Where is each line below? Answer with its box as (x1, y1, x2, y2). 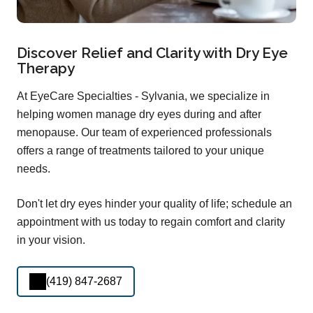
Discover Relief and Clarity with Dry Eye (17, 43, 288, 61)
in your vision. (17, 233, 85, 246)
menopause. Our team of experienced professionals (17, 126, 272, 138)
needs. (17, 162, 50, 175)
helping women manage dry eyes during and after (17, 108, 261, 120)
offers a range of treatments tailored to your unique (17, 144, 264, 156)
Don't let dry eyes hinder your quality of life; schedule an (17, 197, 292, 210)
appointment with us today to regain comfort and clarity (17, 215, 285, 228)
